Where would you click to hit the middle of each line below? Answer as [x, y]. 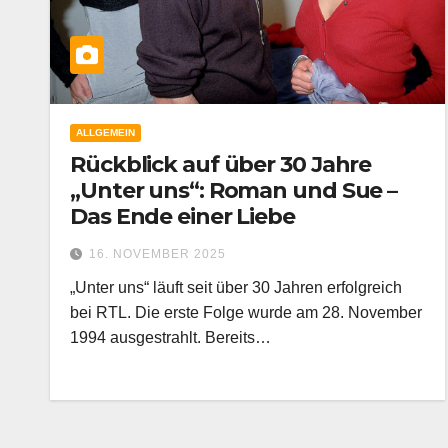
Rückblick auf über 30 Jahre [221, 164]
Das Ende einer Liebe [182, 216]
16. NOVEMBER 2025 [157, 254]
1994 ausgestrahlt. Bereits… [170, 337]
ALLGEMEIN [105, 132]
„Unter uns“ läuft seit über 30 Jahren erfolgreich [236, 287]
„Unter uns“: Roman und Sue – [234, 190]
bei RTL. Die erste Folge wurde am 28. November [246, 312]
